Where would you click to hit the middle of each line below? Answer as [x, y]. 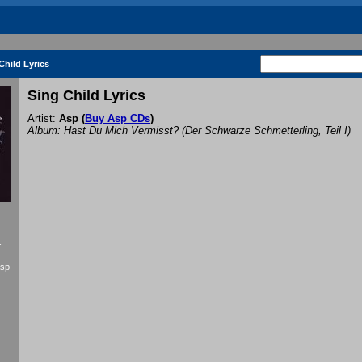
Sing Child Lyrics [86, 96]
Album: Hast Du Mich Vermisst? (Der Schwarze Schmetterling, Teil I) [189, 131]
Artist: [43, 119]
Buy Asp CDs [118, 119]
